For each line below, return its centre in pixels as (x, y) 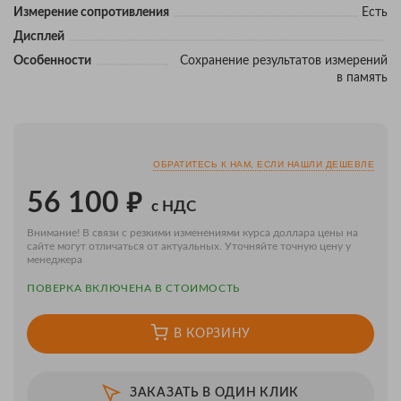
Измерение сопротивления (91, 12)
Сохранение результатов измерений (284, 60)
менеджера (55, 259)
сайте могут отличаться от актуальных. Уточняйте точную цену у (189, 246)
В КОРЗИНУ (212, 333)
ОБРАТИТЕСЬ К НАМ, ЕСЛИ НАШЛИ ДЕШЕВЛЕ (264, 164)
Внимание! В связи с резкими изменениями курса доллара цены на (192, 232)
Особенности (52, 60)
